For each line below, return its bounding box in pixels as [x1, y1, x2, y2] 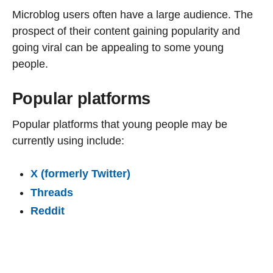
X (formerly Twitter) [30, 168, 130, 180]
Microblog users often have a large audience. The [12, 8, 253, 21]
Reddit [30, 205, 65, 218]
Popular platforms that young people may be [12, 118, 227, 131]
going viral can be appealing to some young [12, 41, 224, 54]
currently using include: [12, 135, 124, 147]
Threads [30, 186, 73, 199]
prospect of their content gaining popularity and [12, 24, 240, 37]
